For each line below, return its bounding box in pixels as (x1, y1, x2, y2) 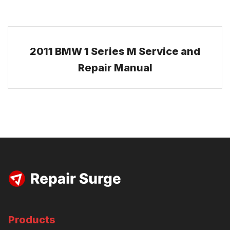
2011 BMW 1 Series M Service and (30, 45, 200, 57)
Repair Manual (78, 62, 152, 74)
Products (8, 214, 55, 226)
